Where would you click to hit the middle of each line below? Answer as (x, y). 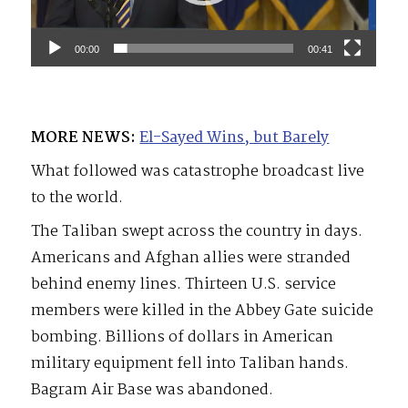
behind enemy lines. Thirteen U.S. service (184, 284)
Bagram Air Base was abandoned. (153, 390)
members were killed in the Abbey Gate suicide (203, 311)
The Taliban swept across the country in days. (197, 231)
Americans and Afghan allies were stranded (191, 258)
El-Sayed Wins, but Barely (235, 138)
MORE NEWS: (84, 138)
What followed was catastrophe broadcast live (198, 171)
